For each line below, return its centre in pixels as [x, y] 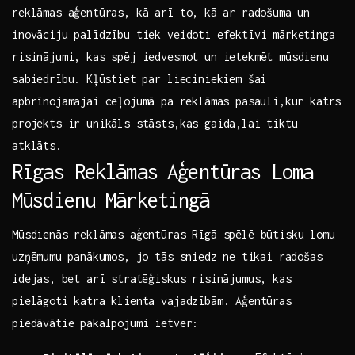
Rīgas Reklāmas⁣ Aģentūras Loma [163, 172]
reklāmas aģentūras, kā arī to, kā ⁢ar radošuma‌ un [161, 13]
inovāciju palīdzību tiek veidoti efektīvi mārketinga [174, 35]
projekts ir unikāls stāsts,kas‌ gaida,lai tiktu [155, 124]
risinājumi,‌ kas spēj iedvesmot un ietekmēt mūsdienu [170, 57]
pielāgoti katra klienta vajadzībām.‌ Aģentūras [152, 301]
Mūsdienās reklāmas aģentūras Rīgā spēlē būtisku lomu [174, 235]
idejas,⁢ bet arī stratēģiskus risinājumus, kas [152, 279]
